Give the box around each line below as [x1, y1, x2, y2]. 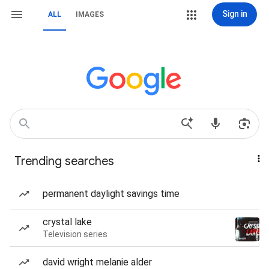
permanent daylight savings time [43, 188, 180, 199]
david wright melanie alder [43, 256, 152, 268]
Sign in [222, 9, 247, 19]
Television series [43, 229, 107, 239]
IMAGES [76, 10, 104, 19]
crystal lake [43, 216, 92, 228]
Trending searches [14, 154, 114, 169]
